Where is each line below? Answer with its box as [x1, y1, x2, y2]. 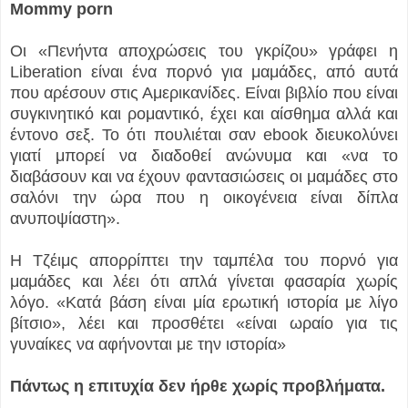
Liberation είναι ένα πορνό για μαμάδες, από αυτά [10, 63, 398, 82]
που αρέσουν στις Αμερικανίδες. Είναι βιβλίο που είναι [10, 84, 398, 103]
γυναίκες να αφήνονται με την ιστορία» [10, 335, 286, 354]
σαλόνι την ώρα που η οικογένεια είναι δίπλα [10, 189, 398, 208]
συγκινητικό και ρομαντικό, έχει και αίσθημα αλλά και [10, 105, 398, 124]
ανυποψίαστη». [10, 209, 120, 229]
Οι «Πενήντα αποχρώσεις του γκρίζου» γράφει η [10, 42, 398, 61]
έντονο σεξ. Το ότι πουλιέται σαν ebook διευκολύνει [10, 126, 398, 145]
